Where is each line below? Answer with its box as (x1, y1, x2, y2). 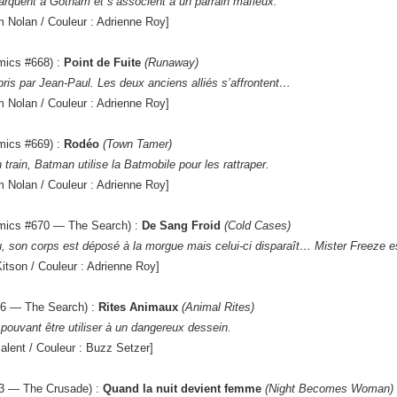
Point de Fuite (64, 56, 141, 70)
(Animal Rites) (182, 300, 254, 315)
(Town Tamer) (103, 137, 172, 152)
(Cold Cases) (224, 219, 291, 233)
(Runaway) (144, 56, 198, 70)
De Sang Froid (142, 219, 221, 233)
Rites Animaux (98, 300, 178, 315)
